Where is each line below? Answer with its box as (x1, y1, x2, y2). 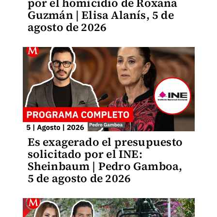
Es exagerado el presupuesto (27, 134, 183, 150)
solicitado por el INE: (27, 146, 142, 162)
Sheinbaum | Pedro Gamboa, (27, 158, 183, 174)
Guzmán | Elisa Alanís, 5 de (27, 7, 174, 23)
